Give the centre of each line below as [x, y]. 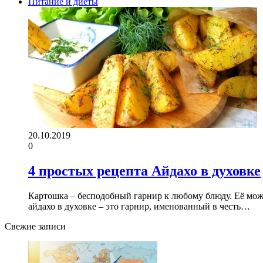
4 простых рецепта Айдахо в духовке [144, 171]
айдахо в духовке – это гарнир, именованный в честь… [139, 206]
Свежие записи [35, 226]
